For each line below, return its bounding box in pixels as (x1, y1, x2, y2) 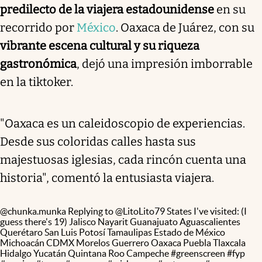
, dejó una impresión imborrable (77, 56, 253, 71)
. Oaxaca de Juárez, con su (116, 20, 254, 35)
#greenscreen (171, 247, 225, 258)
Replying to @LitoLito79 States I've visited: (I (66, 205, 247, 216)
